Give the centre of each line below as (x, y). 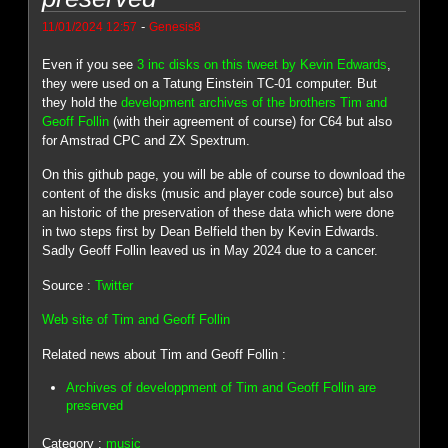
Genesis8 (175, 26)
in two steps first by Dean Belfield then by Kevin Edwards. (211, 232)
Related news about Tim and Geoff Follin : (164, 354)
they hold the (82, 102)
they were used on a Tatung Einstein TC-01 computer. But (210, 83)
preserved (95, 406)
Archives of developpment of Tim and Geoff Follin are (221, 388)
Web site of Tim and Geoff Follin (136, 320)
